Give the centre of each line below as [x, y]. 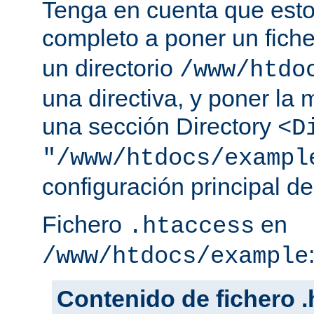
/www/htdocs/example [175, 257]
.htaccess [191, 227]
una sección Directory [160, 127]
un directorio [111, 68]
